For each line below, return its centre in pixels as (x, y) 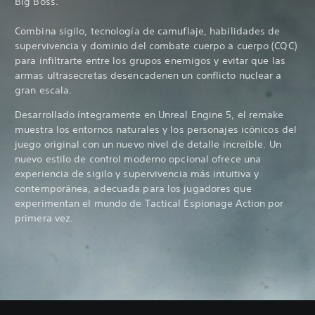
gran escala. (44, 90)
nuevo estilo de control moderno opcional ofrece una (138, 159)
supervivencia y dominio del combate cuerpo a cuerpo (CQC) (156, 45)
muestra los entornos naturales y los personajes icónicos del (156, 129)
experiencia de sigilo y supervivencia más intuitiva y (137, 173)
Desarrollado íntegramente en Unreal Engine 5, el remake (149, 114)
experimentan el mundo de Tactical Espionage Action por (149, 203)
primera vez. (44, 218)
